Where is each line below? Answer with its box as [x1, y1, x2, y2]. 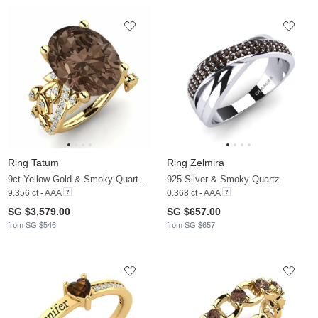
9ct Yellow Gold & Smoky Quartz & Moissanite [138, 173, 148, 185]
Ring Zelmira [167, 156, 224, 168]
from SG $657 [167, 220, 215, 229]
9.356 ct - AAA [8, 187, 61, 198]
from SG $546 [8, 220, 56, 229]
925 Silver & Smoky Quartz [167, 173, 280, 185]
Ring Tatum [8, 156, 59, 168]
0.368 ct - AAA [167, 187, 220, 198]
